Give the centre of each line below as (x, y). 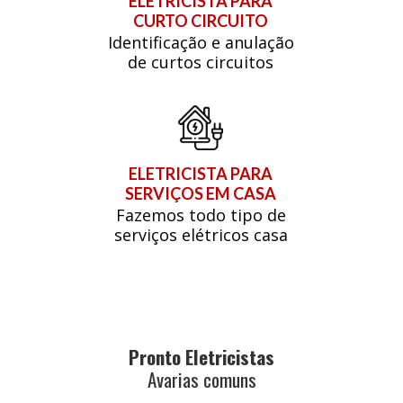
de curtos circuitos (201, 63)
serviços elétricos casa (201, 235)
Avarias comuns (201, 380)
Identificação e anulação (201, 43)
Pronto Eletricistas (201, 357)
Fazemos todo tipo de (201, 215)
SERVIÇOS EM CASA (201, 194)
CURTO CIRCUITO (201, 21)
